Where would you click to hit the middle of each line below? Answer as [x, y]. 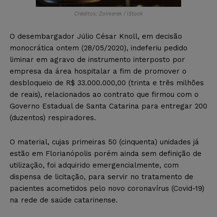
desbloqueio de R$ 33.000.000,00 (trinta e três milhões [107, 83]
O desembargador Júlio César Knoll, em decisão [96, 36]
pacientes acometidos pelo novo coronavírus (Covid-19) [107, 188]
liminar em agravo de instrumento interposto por [97, 59]
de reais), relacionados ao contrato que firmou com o [104, 94]
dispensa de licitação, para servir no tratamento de [101, 177]
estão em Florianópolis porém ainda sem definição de [106, 153]
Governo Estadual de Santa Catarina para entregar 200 [108, 106]
